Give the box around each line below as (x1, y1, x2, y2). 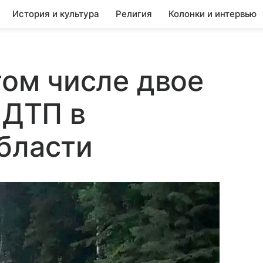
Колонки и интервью (168, 8, 257, 19)
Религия (116, 8, 152, 19)
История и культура (12, 8, 99, 19)
